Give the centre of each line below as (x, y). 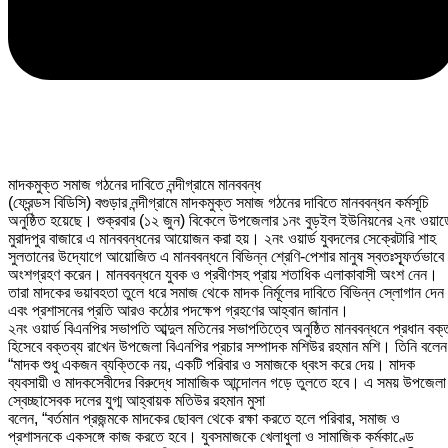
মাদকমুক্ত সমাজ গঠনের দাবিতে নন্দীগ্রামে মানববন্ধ (134, 185)
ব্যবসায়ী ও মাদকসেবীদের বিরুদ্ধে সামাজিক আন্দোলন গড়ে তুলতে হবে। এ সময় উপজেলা (227, 383)
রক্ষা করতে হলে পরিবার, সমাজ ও (317, 419)
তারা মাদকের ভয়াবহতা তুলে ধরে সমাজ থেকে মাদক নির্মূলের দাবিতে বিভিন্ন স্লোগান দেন (226, 293)
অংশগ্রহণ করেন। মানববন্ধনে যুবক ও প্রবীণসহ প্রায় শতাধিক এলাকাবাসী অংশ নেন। (223, 275)
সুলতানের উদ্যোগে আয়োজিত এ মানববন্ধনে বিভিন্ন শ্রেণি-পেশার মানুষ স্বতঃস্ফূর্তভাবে (226, 257)
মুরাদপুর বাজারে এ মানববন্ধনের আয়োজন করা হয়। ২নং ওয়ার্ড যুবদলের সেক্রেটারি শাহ (222, 239)
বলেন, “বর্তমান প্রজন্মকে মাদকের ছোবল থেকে (121, 419)
